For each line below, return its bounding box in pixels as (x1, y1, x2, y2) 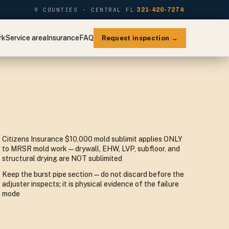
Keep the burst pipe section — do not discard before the (2, 170, 184, 178)
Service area (5, 33, 47, 42)
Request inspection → (101, 34, 178, 42)
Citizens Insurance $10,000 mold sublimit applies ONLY (2, 135, 182, 143)
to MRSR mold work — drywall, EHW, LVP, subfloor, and (2, 145, 180, 153)
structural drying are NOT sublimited (2, 154, 122, 163)
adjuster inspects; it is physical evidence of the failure (2, 180, 179, 188)
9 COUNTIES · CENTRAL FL (34, 6, 135, 13)
